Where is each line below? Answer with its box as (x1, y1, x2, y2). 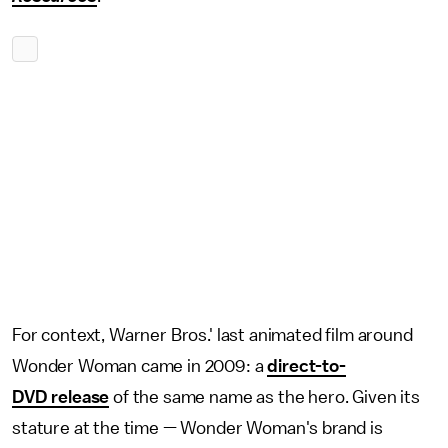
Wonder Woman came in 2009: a (12, 357, 268, 375)
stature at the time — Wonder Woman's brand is (12, 419, 383, 437)
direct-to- (267, 357, 346, 375)
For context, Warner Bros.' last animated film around (12, 326, 413, 344)
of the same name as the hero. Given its (109, 388, 420, 406)
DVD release (12, 388, 110, 406)
